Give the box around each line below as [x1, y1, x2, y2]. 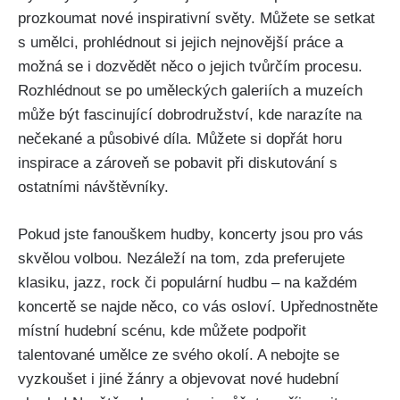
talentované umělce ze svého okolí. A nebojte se [18, 346, 339, 363]
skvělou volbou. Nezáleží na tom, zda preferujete [18, 249, 345, 267]
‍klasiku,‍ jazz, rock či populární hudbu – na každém [18, 273, 357, 291]
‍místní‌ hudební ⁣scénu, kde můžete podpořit [18, 321, 306, 339]
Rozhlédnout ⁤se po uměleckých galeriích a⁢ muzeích [18, 82, 362, 100]
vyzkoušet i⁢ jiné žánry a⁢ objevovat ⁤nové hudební [18, 370, 339, 387]
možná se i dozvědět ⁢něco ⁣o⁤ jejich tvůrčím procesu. [18, 58, 362, 76]
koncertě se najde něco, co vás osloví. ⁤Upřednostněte [18, 297, 378, 315]
